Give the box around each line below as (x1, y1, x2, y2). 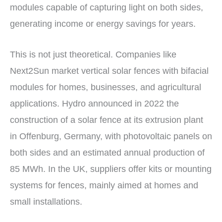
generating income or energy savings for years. (10, 19, 196, 29)
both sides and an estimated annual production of (10, 147, 205, 158)
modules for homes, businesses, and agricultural (10, 82, 201, 92)
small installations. (10, 196, 82, 207)
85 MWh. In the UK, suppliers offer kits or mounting (10, 164, 212, 174)
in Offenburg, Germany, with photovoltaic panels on (10, 131, 212, 141)
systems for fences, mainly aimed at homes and (10, 180, 198, 190)
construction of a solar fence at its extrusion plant (10, 114, 203, 125)
